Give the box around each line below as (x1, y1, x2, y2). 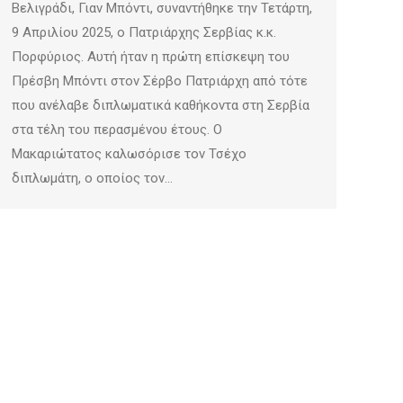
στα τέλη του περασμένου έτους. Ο (12, 121, 222, 139)
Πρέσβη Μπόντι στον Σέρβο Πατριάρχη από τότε (12, 73, 308, 90)
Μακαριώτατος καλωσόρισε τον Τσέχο (12, 146, 246, 163)
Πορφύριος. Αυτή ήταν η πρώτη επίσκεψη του (12, 49, 290, 66)
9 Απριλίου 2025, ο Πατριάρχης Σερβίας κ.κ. (12, 24, 276, 41)
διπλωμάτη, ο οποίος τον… (12, 170, 173, 187)
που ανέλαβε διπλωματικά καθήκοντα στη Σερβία (12, 97, 309, 114)
